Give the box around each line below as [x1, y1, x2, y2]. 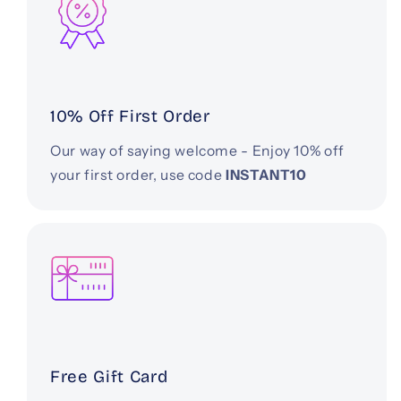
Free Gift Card [50, 367, 168, 388]
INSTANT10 [226, 166, 307, 183]
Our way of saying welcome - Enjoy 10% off [50, 141, 345, 159]
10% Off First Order [50, 107, 210, 127]
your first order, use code [50, 166, 226, 183]
